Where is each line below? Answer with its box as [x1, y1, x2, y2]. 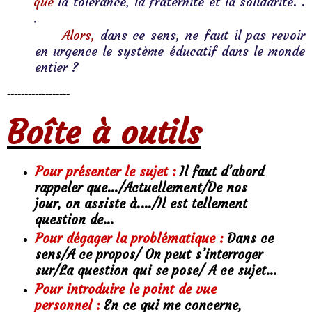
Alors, [61, 27, 95, 43]
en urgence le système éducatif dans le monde [35, 43, 305, 59]
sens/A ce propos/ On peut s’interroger [34, 247, 263, 263]
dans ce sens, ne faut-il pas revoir [94, 27, 305, 43]
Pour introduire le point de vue [34, 281, 217, 298]
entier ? [35, 59, 79, 75]
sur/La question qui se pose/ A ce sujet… [34, 263, 277, 279]
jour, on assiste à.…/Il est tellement [34, 196, 247, 212]
